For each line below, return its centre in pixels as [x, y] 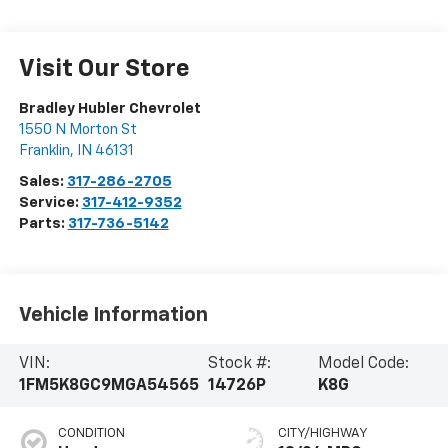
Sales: [42, 182]
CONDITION [91, 434]
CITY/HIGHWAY [323, 434]
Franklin [44, 151]
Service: [50, 203]
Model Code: [364, 364]
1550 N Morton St [77, 130]
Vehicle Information [113, 314]
